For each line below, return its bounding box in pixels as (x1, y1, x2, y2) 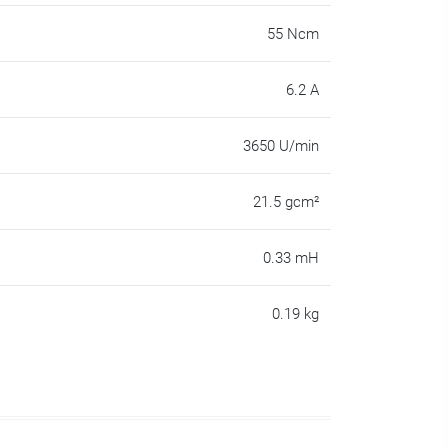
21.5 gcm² (253, 192, 319, 211)
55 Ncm (267, 24, 319, 43)
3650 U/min (243, 136, 319, 155)
